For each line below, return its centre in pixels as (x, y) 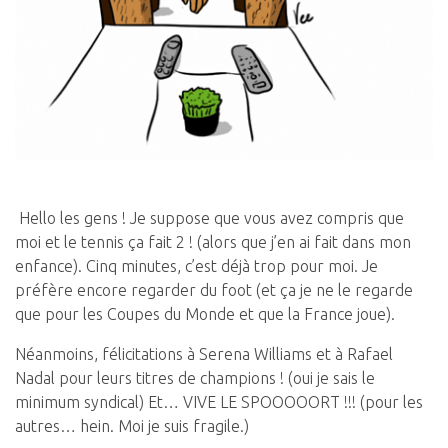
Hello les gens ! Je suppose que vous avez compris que (209, 217)
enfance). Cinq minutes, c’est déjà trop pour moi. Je (196, 265)
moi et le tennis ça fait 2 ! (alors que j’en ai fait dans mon (213, 241)
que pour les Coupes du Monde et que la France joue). (205, 313)
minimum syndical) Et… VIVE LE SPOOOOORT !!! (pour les (219, 401)
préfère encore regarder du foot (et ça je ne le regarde (214, 289)
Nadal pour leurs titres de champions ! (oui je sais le (195, 377)
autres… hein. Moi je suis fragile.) (132, 425)
